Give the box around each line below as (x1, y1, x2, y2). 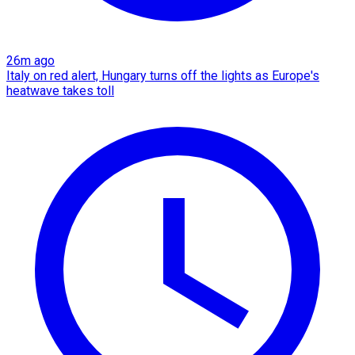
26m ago (6, 52, 55, 68)
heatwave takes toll (6, 82, 114, 98)
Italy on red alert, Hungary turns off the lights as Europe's (6, 67, 319, 83)
